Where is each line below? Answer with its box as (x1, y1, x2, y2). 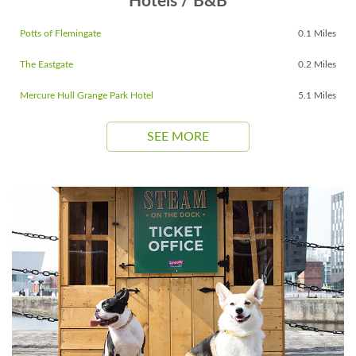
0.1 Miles (298, 28, 336, 38)
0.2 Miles (298, 59, 336, 69)
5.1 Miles (298, 90, 336, 100)
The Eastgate (20, 59, 73, 69)
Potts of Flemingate (20, 28, 101, 38)
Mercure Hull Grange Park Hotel (20, 90, 153, 100)
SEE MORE (147, 130, 209, 143)
